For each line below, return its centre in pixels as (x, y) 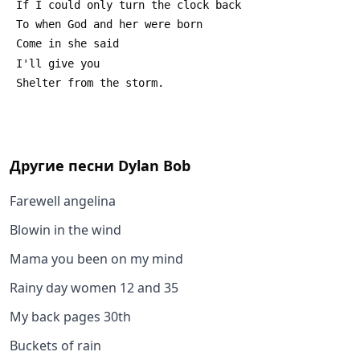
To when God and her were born (109, 25)
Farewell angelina (63, 201)
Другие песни (64, 166)
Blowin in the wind (65, 230)
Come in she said (67, 44)
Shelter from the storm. (90, 82)
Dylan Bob (154, 166)
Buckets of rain (55, 346)
